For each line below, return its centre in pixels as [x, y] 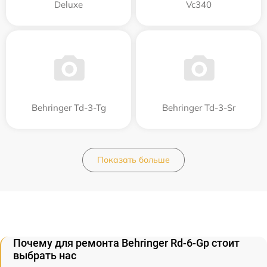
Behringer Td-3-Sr [198, 107]
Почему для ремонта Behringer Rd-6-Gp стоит [126, 243]
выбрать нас [45, 255]
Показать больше [133, 159]
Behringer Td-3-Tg [69, 107]
